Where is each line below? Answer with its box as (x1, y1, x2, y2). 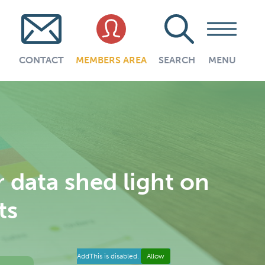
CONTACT (19, 54, 64, 66)
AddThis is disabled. (77, 252, 141, 260)
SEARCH (159, 54, 195, 66)
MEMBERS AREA (76, 54, 147, 66)
